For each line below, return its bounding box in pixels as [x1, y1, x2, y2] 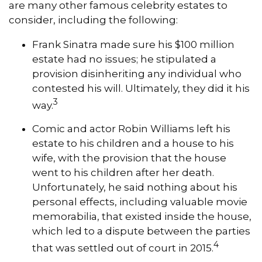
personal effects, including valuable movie [32, 195, 247, 208]
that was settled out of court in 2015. [32, 242, 213, 254]
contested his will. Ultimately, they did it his [32, 82, 250, 95]
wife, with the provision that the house [32, 151, 226, 164]
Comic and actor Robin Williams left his [32, 122, 230, 135]
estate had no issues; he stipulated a [32, 53, 216, 65]
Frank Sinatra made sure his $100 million [32, 39, 235, 51]
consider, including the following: [9, 14, 178, 26]
